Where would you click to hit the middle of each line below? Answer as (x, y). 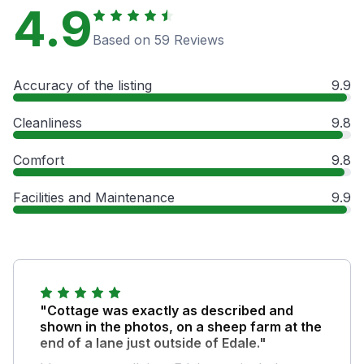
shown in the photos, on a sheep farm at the (181, 326)
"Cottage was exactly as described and (167, 310)
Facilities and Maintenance (94, 197)
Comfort (39, 160)
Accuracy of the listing (82, 85)
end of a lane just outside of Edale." (153, 342)
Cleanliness (48, 122)
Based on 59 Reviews (158, 39)
